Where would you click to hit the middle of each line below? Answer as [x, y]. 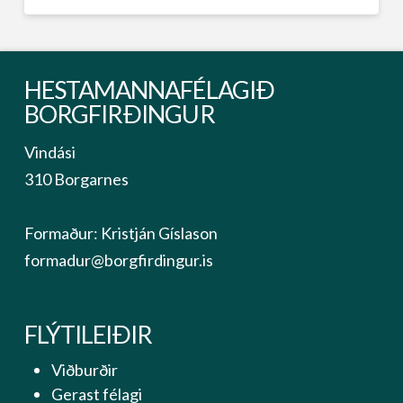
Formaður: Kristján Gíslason [121, 233]
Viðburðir [84, 370]
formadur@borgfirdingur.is [118, 260]
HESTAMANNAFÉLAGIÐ [149, 90]
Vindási [49, 152]
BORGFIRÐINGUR [119, 114]
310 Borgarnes [76, 179]
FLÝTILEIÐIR [88, 334]
